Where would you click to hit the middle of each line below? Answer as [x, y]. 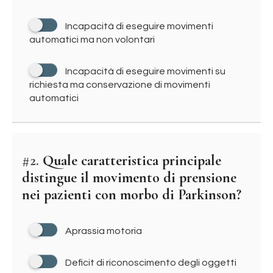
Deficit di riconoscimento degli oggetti [151, 263]
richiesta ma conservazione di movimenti [120, 85]
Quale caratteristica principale [130, 161]
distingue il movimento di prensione [129, 178]
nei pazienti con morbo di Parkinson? [132, 195]
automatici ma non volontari [92, 40]
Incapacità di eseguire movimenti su [145, 71]
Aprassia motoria [104, 231]
